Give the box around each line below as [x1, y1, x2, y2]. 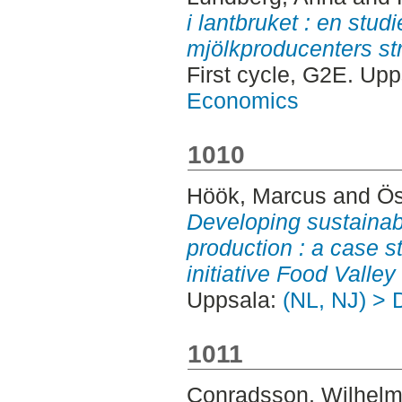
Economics [186, 87, 299, 113]
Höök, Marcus [186, 182, 327, 208]
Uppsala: [186, 286, 283, 312]
